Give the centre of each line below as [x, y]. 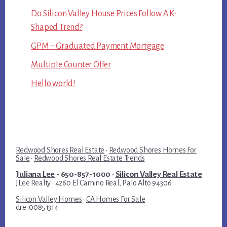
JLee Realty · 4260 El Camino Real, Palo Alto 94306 [94, 183]
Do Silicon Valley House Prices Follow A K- [104, 14]
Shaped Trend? [57, 28]
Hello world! [53, 84]
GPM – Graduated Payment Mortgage [98, 46]
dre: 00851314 [37, 207]
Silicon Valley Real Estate [159, 175]
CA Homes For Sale [116, 199]
